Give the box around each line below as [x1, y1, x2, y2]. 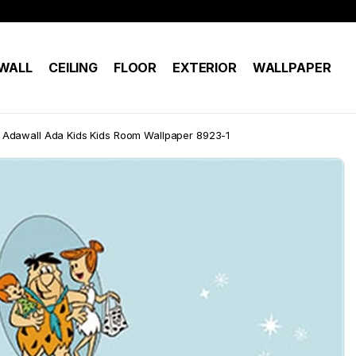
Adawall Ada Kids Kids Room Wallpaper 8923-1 [2, 129, 230, 141]
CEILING [48, 60, 98, 75]
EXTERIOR [172, 60, 237, 75]
